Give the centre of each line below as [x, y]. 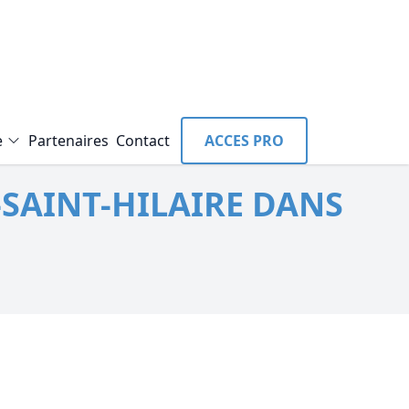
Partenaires [68, 141]
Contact [142, 141]
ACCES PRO [244, 141]
